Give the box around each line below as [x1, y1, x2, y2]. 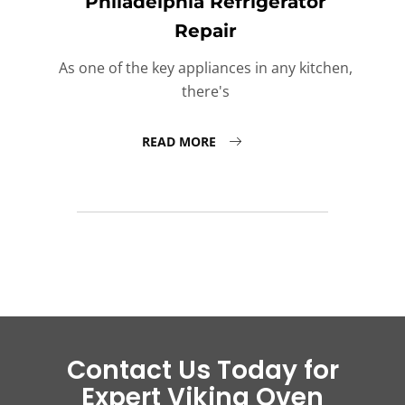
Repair [174, 20, 237, 42]
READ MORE [142, 133, 220, 151]
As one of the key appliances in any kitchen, [58, 58, 353, 79]
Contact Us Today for [66, 352, 339, 388]
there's [181, 81, 230, 102]
